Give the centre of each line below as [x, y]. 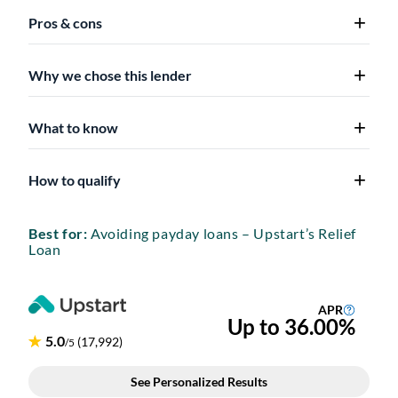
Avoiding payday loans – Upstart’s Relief [222, 233]
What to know [73, 127]
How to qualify [75, 180]
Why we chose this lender [110, 75]
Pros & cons [65, 23]
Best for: [58, 233]
